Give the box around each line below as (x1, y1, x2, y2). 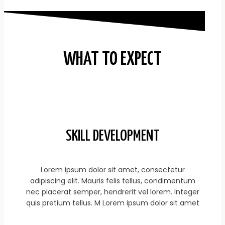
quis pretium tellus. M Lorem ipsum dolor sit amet (26, 198, 199, 208)
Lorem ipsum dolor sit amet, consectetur (40, 165, 185, 175)
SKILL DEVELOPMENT (65, 129, 160, 144)
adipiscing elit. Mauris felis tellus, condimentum (30, 176, 195, 186)
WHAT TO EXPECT (63, 51, 162, 69)
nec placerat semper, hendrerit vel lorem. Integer (26, 187, 199, 197)
